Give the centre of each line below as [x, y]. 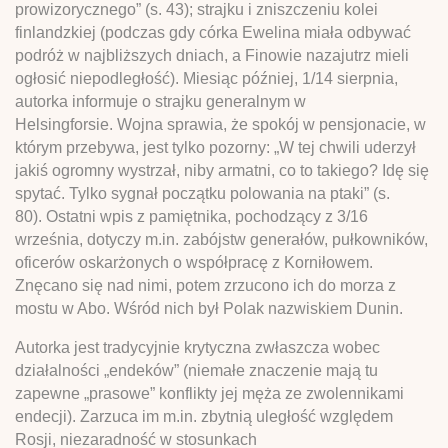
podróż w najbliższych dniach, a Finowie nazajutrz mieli [212, 55]
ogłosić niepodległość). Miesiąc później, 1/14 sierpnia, [206, 78]
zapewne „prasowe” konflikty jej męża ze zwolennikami [209, 393]
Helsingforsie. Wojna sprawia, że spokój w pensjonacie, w [220, 124]
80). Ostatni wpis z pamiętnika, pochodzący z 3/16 [191, 216]
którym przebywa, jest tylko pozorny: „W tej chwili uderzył [215, 147]
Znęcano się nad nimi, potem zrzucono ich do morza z [205, 285]
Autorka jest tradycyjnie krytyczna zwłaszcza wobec [197, 347]
